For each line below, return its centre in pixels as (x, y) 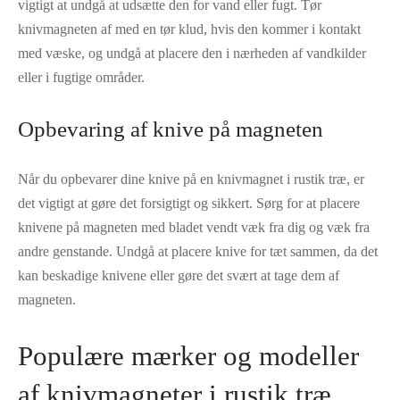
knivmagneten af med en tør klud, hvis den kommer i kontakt (189, 29)
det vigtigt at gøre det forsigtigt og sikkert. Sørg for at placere (189, 203)
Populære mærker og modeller (188, 355)
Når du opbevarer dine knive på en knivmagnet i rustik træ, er (191, 179)
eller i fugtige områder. (81, 77)
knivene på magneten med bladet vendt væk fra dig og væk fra (194, 227)
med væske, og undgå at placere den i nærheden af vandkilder (192, 53)
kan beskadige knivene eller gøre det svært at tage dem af (179, 275)
